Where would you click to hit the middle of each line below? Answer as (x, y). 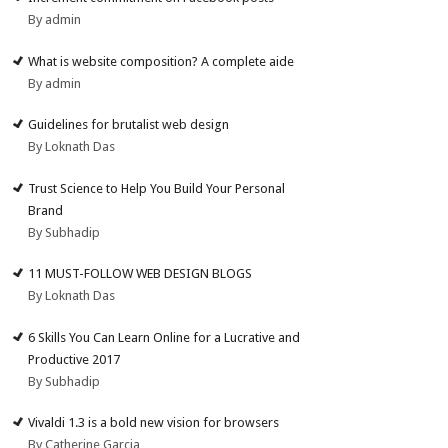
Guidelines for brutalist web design (129, 125)
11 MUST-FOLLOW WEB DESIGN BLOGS (140, 274)
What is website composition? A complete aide (161, 61)
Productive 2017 (74, 359)
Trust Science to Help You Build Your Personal (157, 188)
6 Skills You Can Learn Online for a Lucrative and (164, 337)
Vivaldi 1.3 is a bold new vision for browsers (154, 423)
